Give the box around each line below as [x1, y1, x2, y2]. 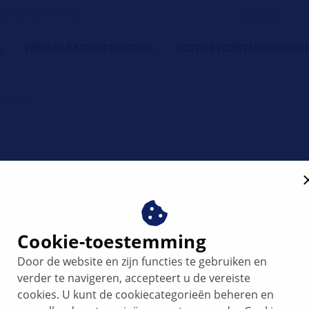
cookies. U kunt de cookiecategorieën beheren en [17, 287, 275, 302]
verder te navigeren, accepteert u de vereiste [17, 270, 251, 286]
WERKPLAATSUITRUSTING [24, 41, 154, 54]
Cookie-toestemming [17, 229, 206, 254]
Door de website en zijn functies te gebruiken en [17, 254, 268, 269]
